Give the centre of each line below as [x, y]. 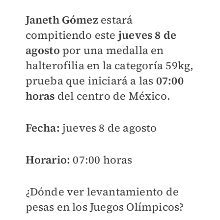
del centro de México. [114, 96]
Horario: [49, 160]
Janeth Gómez [62, 20]
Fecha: [42, 128]
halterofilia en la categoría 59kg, [110, 65]
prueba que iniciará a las [89, 81]
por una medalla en [113, 50]
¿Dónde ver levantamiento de [102, 192]
